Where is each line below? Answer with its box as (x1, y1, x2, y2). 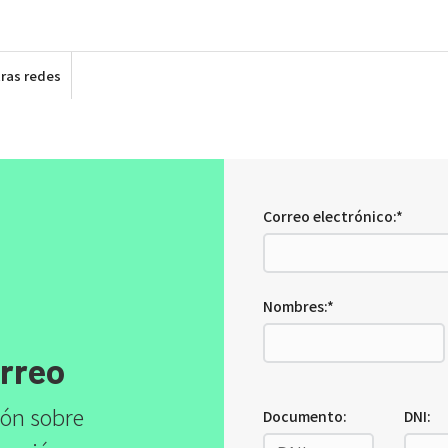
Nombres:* (263, 296, 334, 316)
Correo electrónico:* (263, 206, 403, 226)
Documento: (263, 406, 347, 426)
